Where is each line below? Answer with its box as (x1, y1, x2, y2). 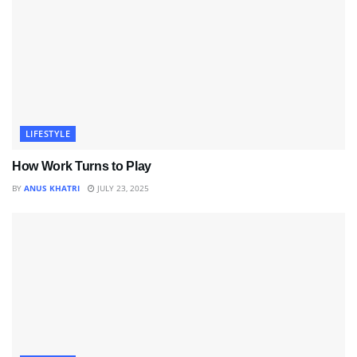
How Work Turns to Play (12, 159, 151, 173)
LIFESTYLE (25, 127, 70, 139)
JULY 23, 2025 (95, 182, 149, 194)
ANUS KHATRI (24, 182, 80, 194)
